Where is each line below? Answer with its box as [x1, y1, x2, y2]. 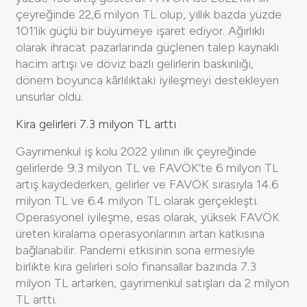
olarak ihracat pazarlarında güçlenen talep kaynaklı [16, 39, 279, 55]
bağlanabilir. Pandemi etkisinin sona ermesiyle [16, 242, 255, 258]
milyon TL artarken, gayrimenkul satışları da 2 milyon [16, 275, 289, 291]
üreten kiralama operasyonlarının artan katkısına [16, 225, 265, 241]
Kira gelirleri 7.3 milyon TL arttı [16, 116, 176, 132]
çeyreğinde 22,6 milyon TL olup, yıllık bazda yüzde [16, 6, 282, 22]
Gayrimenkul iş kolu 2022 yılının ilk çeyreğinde [16, 143, 256, 159]
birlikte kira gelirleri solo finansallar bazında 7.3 [16, 258, 256, 274]
